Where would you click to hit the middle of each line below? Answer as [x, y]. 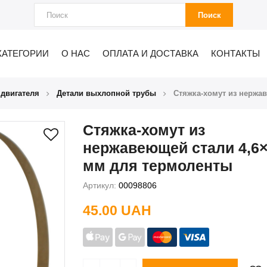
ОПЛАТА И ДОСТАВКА [150, 54]
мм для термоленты [158, 165]
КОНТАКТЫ [235, 54]
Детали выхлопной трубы [106, 93]
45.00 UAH [117, 210]
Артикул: [100, 185]
